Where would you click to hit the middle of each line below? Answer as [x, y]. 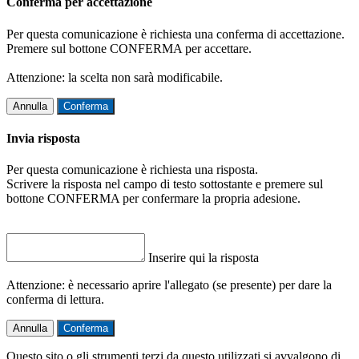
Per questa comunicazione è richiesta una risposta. [132, 170]
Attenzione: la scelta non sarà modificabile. [115, 77]
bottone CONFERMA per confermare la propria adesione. [153, 199]
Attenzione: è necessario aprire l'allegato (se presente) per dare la [169, 285]
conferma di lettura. [55, 300]
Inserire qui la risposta [204, 258]
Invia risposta [43, 138]
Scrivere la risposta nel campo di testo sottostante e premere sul [165, 184]
